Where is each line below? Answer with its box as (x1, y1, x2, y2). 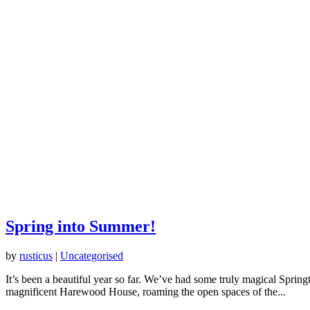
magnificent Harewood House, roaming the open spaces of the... (6, 285, 286, 298)
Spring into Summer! (6, 217, 156, 235)
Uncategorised (60, 249, 123, 262)
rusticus (19, 249, 53, 262)
